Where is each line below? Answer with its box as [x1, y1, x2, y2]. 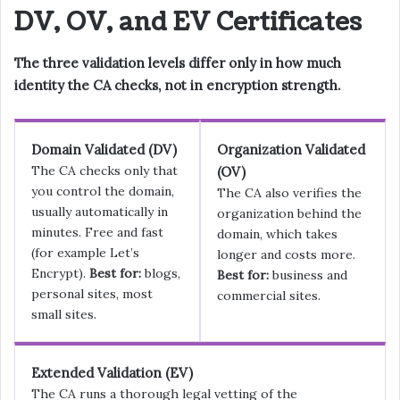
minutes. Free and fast [31, 223, 163, 240]
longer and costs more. [217, 246, 355, 262]
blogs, [141, 264, 180, 281]
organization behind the [217, 204, 362, 221]
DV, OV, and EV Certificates [14, 5, 362, 40]
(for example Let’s [31, 244, 139, 261]
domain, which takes [217, 225, 337, 242]
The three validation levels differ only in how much [14, 54, 341, 71]
